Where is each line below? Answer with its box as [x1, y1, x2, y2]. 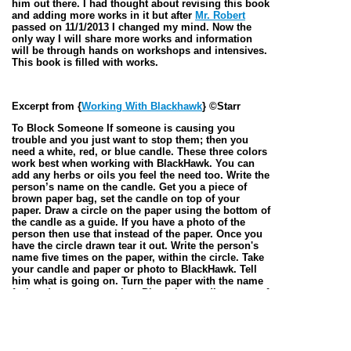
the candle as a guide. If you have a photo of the [12, 215, 245, 228]
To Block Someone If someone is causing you [12, 121, 235, 134]
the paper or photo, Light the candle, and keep [12, 298, 237, 310]
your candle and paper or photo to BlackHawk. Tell [12, 262, 257, 275]
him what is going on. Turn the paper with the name [12, 274, 263, 287]
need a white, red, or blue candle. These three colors [12, 145, 267, 157]
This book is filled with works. [12, 56, 158, 68]
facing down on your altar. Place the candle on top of [12, 286, 269, 299]
